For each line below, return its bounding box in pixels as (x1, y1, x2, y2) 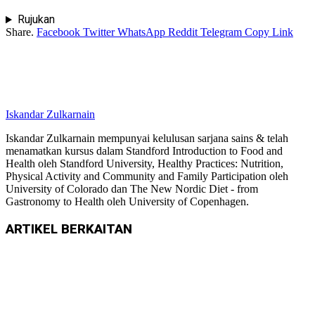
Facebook (37, 26, 80, 39)
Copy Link (245, 26, 293, 39)
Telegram (200, 26, 242, 39)
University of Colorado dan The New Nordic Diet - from (6, 183, 258, 195)
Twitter (83, 26, 115, 39)
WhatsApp (117, 26, 165, 39)
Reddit (168, 26, 198, 39)
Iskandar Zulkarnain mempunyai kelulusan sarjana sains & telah (6, 132, 288, 145)
